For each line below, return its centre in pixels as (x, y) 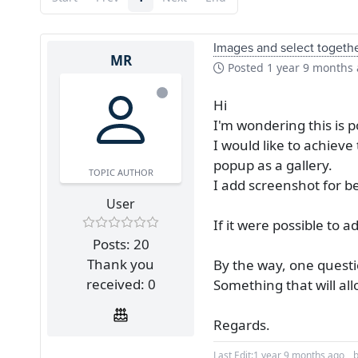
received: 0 (121, 284)
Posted (246, 68)
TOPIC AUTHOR (121, 172)
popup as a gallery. (273, 165)
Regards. (242, 325)
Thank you (121, 264)
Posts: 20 (121, 244)
